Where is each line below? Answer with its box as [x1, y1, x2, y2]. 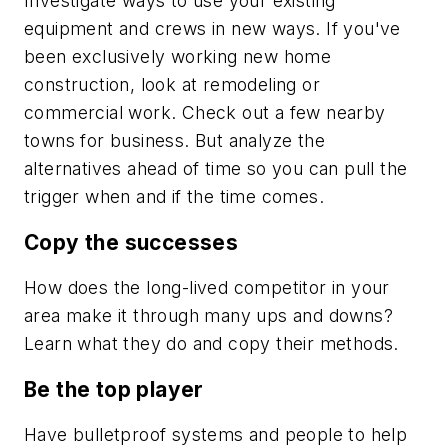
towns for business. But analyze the [24, 130, 325, 152]
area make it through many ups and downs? [24, 305, 393, 327]
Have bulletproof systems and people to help [24, 424, 408, 446]
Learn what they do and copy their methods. [24, 333, 399, 355]
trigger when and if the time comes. [24, 186, 324, 208]
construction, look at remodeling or [24, 74, 320, 96]
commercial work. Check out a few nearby [24, 102, 386, 124]
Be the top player [24, 376, 204, 402]
